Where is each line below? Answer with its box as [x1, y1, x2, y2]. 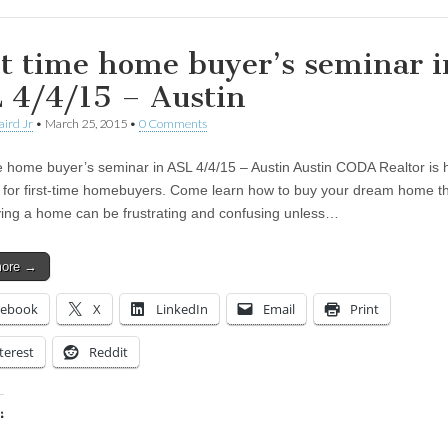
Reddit [89, 342, 128, 361]
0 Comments [139, 115, 207, 131]
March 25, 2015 [45, 115, 127, 131]
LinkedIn [156, 299, 208, 318]
